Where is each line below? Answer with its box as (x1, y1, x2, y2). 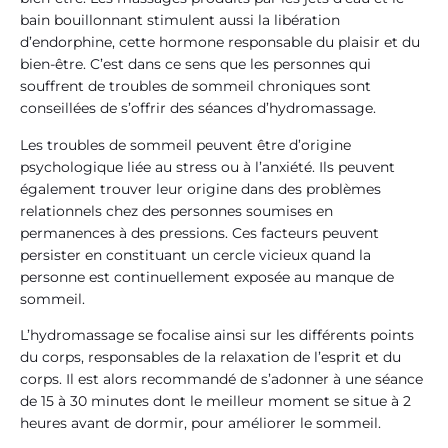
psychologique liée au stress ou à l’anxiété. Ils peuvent (20, 157, 395, 176)
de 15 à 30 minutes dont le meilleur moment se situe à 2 (20, 392, 411, 411)
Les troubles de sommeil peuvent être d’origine (20, 135, 351, 154)
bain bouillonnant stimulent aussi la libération (20, 11, 340, 30)
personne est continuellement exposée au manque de (20, 267, 394, 286)
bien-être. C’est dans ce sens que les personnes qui (20, 55, 371, 74)
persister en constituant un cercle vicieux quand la (20, 245, 371, 264)
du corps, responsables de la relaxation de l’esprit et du (20, 348, 401, 367)
